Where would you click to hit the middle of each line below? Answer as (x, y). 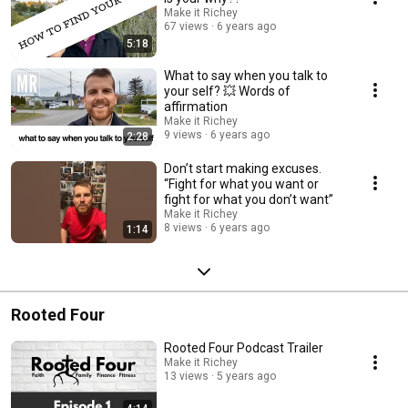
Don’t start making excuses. (243, 169)
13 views (186, 377)
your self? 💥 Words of (227, 92)
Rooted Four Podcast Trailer (244, 348)
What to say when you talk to (246, 76)
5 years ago (246, 377)
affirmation (196, 107)
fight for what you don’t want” (249, 200)
